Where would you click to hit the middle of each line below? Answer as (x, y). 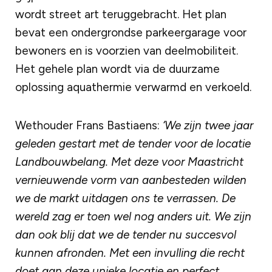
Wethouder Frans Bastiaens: (89, 125)
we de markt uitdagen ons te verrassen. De (125, 198)
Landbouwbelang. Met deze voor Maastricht (129, 162)
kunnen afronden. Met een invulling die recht (130, 253)
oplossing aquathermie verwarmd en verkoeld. (133, 87)
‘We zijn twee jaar (208, 125)
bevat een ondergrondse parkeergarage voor (131, 32)
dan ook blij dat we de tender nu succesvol (126, 235)
